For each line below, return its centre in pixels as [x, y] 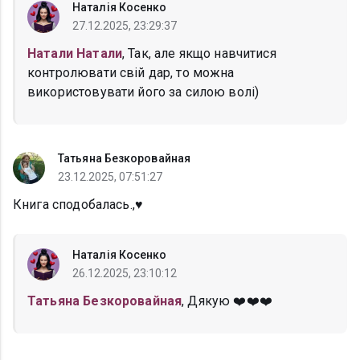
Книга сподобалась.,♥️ [78, 205]
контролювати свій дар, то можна [131, 73]
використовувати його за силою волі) [143, 92]
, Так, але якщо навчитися [199, 54]
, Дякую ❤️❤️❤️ [227, 301]
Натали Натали [75, 54]
